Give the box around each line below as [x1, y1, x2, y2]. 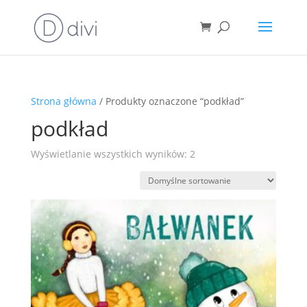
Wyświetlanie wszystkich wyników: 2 [30, 147, 195, 160]
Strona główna [30, 95, 97, 108]
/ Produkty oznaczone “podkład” [96, 95, 244, 108]
